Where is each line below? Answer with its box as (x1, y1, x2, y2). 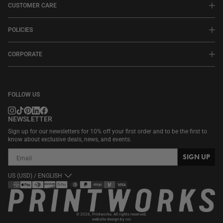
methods (7, 190, 35, 198)
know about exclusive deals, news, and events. (8, 136, 131, 143)
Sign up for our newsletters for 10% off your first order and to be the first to (8, 128, 207, 135)
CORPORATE (8, 51, 42, 58)
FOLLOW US (8, 91, 40, 99)
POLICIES (8, 26, 33, 34)
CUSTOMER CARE (8, 2, 57, 9)
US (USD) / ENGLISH (8, 172, 62, 180)
